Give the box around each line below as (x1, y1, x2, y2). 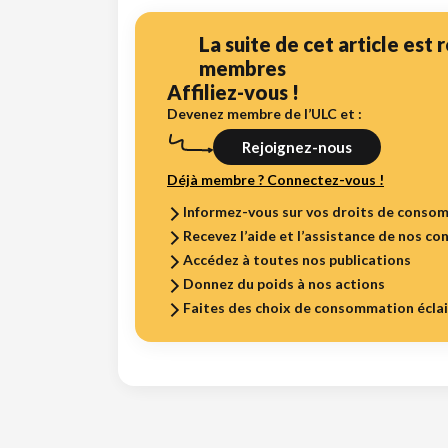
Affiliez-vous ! (167, 79, 299, 104)
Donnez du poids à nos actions (183, 274, 385, 292)
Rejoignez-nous (242, 137, 352, 156)
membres (199, 55, 286, 80)
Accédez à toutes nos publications (183, 250, 411, 268)
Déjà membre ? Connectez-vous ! (167, 170, 384, 188)
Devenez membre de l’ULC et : (167, 104, 362, 122)
